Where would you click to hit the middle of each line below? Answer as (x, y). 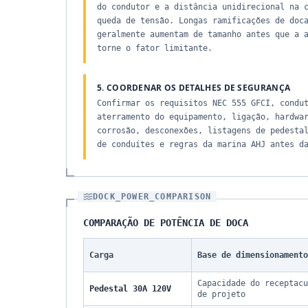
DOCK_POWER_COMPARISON (152, 197)
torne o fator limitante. (155, 48)
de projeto (221, 294)
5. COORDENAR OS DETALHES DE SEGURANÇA (194, 88)
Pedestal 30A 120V (130, 289)
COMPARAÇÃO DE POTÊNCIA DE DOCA (166, 223)
